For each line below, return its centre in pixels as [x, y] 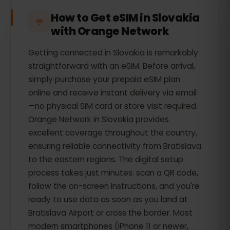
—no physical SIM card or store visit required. [113, 106]
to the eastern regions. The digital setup [106, 159]
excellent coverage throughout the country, [113, 133]
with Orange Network [110, 31]
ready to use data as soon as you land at [108, 199]
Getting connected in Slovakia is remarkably [113, 53]
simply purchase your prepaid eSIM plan [104, 79]
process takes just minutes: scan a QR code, [113, 173]
